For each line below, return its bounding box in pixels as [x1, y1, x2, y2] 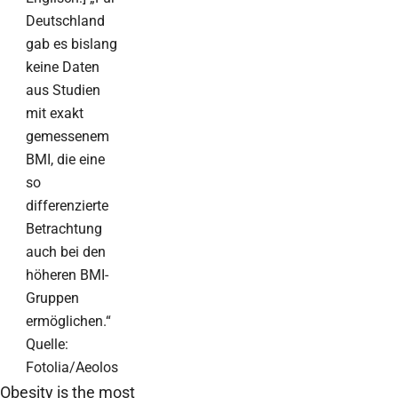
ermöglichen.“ [26, 312, 111, 330]
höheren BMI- [26, 266, 108, 283]
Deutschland [26, 12, 105, 29]
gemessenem [26, 127, 109, 145]
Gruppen [26, 289, 79, 306]
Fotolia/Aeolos [26, 358, 118, 376]
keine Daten [26, 58, 99, 76]
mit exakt [26, 104, 84, 122]
